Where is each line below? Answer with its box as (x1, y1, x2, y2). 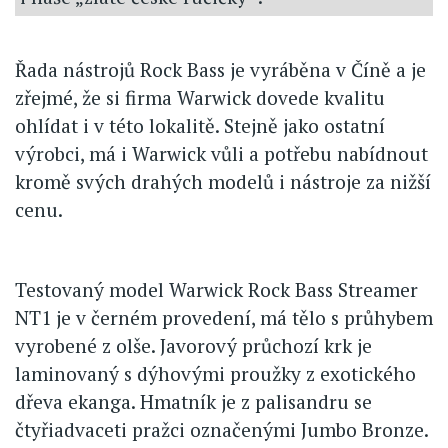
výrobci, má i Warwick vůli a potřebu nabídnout (15, 141, 428, 167)
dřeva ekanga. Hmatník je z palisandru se (15, 389, 372, 415)
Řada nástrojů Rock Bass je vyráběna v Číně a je (15, 57, 426, 83)
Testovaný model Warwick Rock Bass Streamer (15, 277, 418, 303)
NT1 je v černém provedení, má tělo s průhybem (15, 305, 433, 331)
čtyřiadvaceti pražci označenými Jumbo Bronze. (15, 417, 428, 443)
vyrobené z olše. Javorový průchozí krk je (15, 333, 372, 359)
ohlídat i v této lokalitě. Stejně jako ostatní (15, 113, 385, 139)
